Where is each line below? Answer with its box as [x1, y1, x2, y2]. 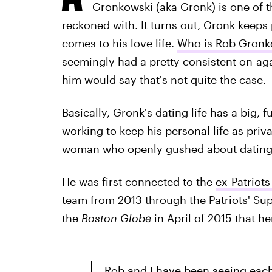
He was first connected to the [61, 175, 216, 188]
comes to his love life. [61, 36, 177, 50]
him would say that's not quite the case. [61, 73, 266, 86]
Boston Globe [81, 211, 151, 225]
